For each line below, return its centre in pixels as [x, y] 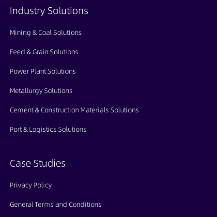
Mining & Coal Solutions [46, 32]
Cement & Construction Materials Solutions [74, 110]
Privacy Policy [31, 185]
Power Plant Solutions [43, 71]
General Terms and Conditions [56, 204]
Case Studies [38, 163]
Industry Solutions [49, 10]
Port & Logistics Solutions [48, 129]
